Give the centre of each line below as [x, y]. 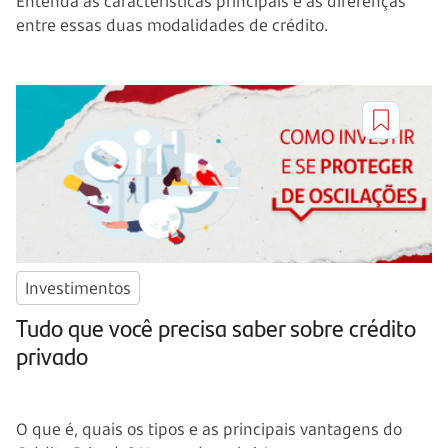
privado [52, 355]
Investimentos [78, 288]
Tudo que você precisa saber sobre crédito [216, 327]
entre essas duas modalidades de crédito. [172, 25]
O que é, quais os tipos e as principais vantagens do [209, 429]
